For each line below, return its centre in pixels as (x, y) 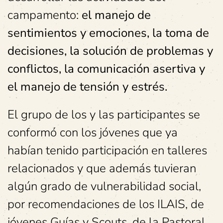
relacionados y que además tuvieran (102, 168)
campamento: (45, 15)
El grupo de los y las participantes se (104, 114)
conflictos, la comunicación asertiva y (106, 69)
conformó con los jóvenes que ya (93, 132)
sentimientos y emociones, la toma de (108, 33)
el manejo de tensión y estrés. (87, 87)
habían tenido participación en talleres (107, 150)
